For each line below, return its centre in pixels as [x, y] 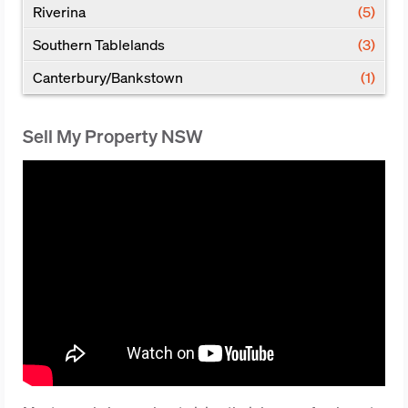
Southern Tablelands [99, 45]
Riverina [59, 12]
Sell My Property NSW [113, 136]
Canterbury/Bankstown [108, 77]
